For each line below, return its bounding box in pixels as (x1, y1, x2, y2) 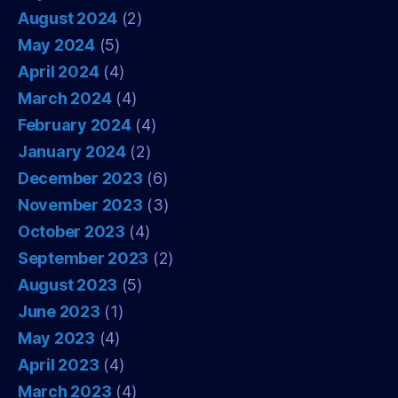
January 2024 (18, 141, 126, 161)
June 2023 (18, 301, 100, 321)
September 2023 (18, 248, 149, 267)
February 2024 (18, 115, 131, 134)
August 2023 (18, 275, 118, 294)
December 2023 (18, 168, 143, 187)
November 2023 (18, 195, 143, 214)
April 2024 (18, 61, 99, 81)
